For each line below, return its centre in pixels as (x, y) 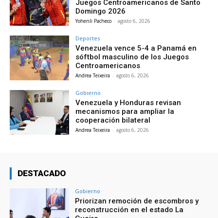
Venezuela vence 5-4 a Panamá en (136, 48)
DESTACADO (42, 173)
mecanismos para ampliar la (125, 111)
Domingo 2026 (101, 11)
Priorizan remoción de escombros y (137, 201)
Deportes (88, 38)
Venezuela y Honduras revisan (128, 102)
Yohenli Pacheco (94, 21)
